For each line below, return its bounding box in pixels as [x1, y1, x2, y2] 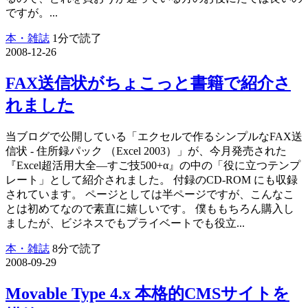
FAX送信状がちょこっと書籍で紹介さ [5, 74, 291, 92]
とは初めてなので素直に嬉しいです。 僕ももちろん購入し [5, 202, 294, 214]
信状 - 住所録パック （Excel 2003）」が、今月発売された [5, 144, 287, 157]
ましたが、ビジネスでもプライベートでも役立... [5, 217, 245, 229]
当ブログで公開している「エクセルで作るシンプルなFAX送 [5, 130, 302, 142]
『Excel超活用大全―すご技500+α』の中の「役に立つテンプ [5, 159, 300, 171]
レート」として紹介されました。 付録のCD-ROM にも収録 [5, 173, 298, 186]
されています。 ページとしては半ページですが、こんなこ [5, 188, 294, 200]
